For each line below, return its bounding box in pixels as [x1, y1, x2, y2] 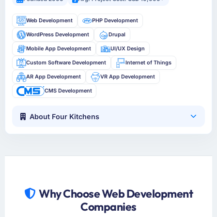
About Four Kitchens [30, 112, 100, 121]
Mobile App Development [26, 45, 92, 52]
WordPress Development [26, 31, 90, 38]
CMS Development [44, 87, 92, 94]
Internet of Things [125, 59, 171, 66]
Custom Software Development [26, 59, 107, 66]
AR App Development [26, 73, 81, 80]
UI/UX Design [110, 45, 145, 52]
